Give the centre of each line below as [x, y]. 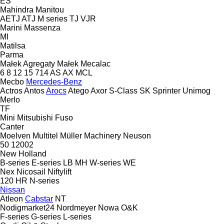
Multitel [45, 135]
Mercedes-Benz [54, 81]
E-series [46, 162]
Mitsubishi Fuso [45, 117]
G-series [46, 216]
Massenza [42, 27]
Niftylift [59, 171]
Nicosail [31, 171]
